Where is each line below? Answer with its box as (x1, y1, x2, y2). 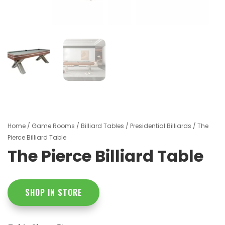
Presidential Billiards (130, 121, 191, 130)
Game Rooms (32, 121, 75, 130)
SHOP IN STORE (25, 186, 82, 198)
